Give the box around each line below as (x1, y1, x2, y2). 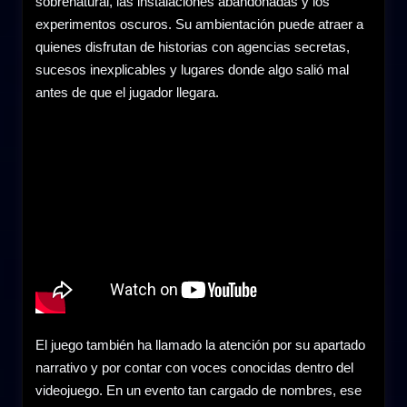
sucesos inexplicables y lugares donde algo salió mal (35, 62, 349, 78)
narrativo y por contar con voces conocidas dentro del (35, 360, 353, 376)
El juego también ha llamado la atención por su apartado (35, 337, 365, 353)
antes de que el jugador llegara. (35, 84, 219, 101)
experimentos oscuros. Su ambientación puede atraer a (35, 16, 363, 33)
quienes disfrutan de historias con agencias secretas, (35, 39, 350, 55)
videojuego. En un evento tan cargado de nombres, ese (35, 382, 362, 399)
